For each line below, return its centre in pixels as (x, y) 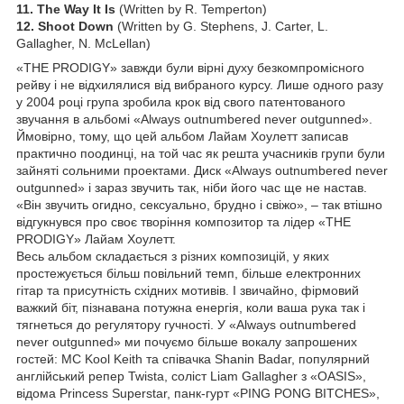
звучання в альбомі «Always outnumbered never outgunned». (194, 119)
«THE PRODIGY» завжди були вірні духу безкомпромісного (190, 68)
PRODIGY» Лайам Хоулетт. (96, 239)
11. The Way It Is (66, 9)
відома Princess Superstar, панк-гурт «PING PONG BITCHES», (198, 394)
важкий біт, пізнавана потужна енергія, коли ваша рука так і (191, 308)
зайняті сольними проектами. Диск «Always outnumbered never (202, 171)
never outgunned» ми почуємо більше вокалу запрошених (187, 342)
